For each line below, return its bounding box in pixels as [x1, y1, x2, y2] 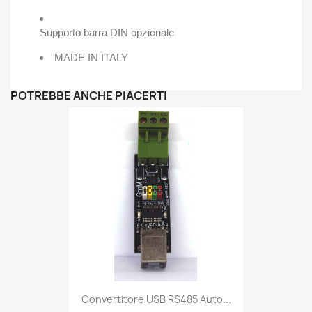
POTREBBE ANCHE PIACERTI [10, 87, 167, 103]
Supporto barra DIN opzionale [40, 26, 174, 38]
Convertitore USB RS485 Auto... [81, 292, 231, 306]
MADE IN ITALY [54, 51, 128, 63]
